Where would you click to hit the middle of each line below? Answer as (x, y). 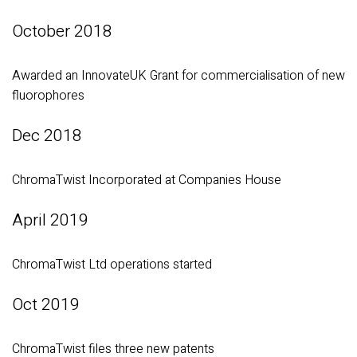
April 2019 (50, 220)
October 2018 (62, 32)
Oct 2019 (46, 304)
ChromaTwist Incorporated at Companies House (147, 180)
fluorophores (48, 96)
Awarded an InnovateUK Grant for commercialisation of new (178, 76)
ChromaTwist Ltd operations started (112, 264)
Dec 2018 (47, 135)
